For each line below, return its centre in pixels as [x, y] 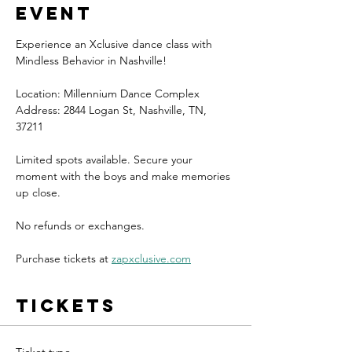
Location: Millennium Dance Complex [108, 93]
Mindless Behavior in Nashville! [91, 60]
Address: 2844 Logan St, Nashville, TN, [113, 110]
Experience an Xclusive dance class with [115, 44]
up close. [38, 192]
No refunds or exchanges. [80, 225]
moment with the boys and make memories [125, 176]
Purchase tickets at [64, 258]
